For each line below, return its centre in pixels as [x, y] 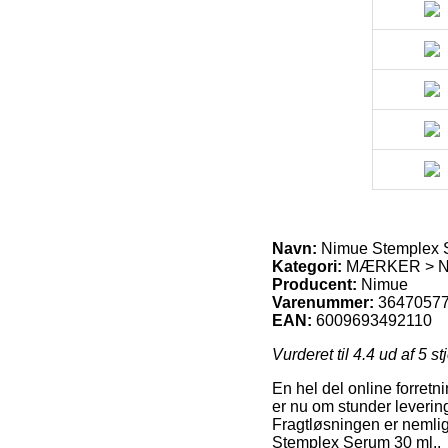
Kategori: [307, 266]
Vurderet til [312, 354]
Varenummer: [323, 302]
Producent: [314, 284]
